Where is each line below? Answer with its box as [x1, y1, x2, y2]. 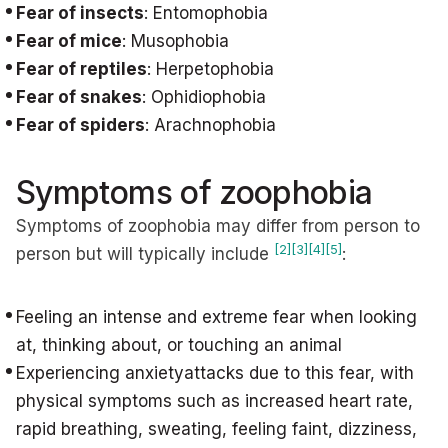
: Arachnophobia [145, 115, 276, 135]
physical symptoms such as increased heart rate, [16, 391, 413, 411]
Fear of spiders [16, 115, 145, 135]
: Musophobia [122, 31, 229, 51]
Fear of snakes [16, 87, 142, 107]
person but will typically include [16, 244, 274, 264]
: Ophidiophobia [142, 87, 266, 107]
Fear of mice [16, 31, 122, 51]
